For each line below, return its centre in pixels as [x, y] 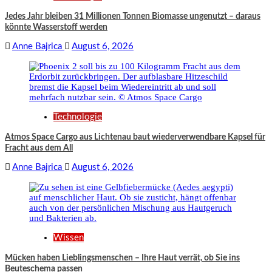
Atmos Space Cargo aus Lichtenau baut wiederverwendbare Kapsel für [135, 137]
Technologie [78, 117]
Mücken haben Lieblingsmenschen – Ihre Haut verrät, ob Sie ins [122, 258]
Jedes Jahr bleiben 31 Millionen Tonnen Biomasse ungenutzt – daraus [133, 16]
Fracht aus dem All [39, 148]
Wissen [69, 237]
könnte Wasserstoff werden [56, 27]
